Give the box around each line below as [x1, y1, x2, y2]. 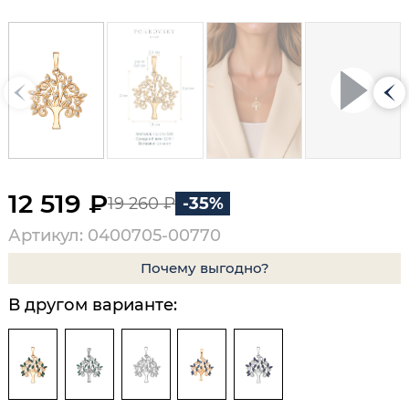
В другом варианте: [8, 294, 177, 315]
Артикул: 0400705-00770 [8, 225, 221, 246]
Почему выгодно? [140, 258, 269, 277]
